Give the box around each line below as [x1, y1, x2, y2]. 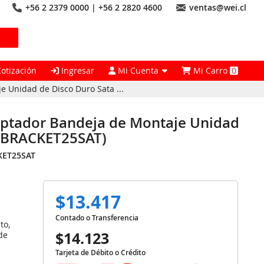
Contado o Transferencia [55, 213, 139, 223]
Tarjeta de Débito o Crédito [55, 247, 146, 258]
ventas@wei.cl [189, 2, 246, 13]
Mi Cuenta [118, 65, 159, 76]
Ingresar [59, 65, 95, 76]
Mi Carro [191, 65, 230, 76]
